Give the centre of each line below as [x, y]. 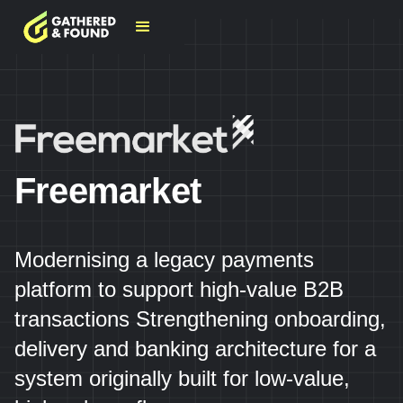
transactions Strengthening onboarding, [200, 319]
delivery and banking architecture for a [195, 349]
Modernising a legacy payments [164, 260]
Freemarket [107, 191]
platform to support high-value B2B [179, 290]
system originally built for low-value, [182, 379]
